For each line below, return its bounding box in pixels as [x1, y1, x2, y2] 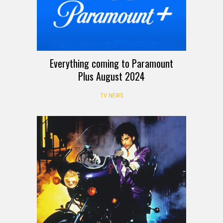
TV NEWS [100, 92, 123, 99]
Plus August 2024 [78, 68, 145, 84]
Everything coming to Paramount [50, 55, 173, 71]
